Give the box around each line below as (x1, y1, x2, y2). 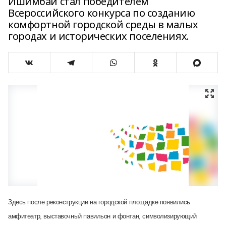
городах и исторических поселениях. (8, 29, 189, 43)
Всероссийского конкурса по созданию (8, 6, 195, 20)
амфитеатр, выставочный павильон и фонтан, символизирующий (8, 212, 197, 220)
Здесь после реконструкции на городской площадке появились (8, 198, 191, 206)
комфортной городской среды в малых (8, 18, 198, 31)
